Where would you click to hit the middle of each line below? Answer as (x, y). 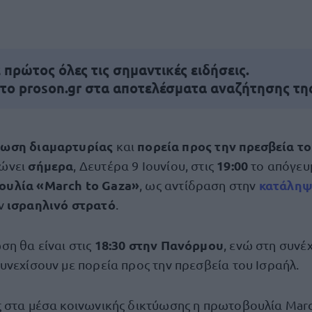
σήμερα (51, 165)
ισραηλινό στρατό (61, 204)
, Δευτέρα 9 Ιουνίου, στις (145, 165)
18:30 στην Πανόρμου (159, 245)
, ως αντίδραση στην (199, 185)
